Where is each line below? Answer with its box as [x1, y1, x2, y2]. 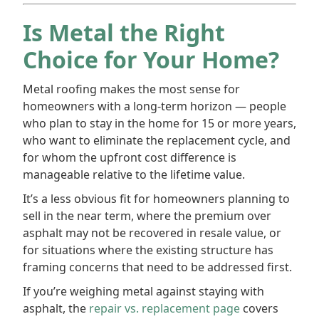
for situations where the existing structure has [23, 242, 273, 258]
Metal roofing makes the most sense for [23, 81, 240, 97]
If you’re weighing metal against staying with [23, 283, 264, 299]
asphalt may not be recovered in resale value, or [23, 225, 281, 241]
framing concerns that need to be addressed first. [23, 259, 292, 275]
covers [240, 300, 278, 316]
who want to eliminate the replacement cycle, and [23, 132, 291, 148]
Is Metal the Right [23, 17, 225, 48]
